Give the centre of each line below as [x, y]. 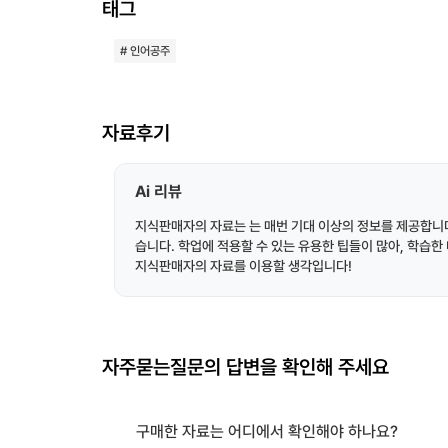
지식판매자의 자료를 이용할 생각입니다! [243, 266]
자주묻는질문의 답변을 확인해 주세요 [245, 367]
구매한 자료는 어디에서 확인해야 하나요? [267, 431]
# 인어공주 [145, 51]
